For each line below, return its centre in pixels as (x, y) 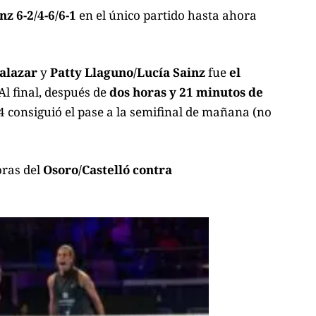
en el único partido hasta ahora (166, 15)
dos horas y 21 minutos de (186, 92)
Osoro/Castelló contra (108, 169)
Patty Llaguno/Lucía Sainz (128, 73)
